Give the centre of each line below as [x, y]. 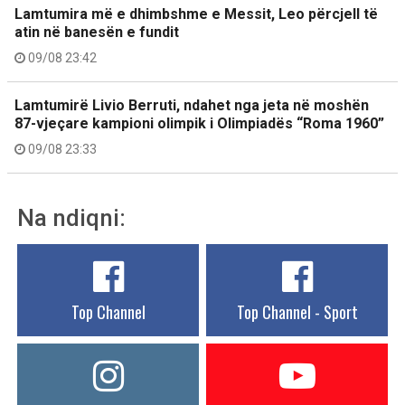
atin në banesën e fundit [97, 32]
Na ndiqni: [71, 218]
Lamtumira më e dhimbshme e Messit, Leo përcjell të [196, 14]
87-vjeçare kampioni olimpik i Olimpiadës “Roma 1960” [199, 123]
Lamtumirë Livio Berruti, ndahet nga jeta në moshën [192, 105]
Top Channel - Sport [297, 312]
